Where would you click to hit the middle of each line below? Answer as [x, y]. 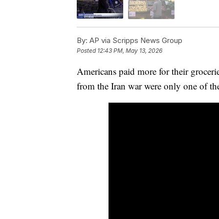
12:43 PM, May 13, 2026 [130, 50]
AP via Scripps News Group [135, 40]
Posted [87, 50]
